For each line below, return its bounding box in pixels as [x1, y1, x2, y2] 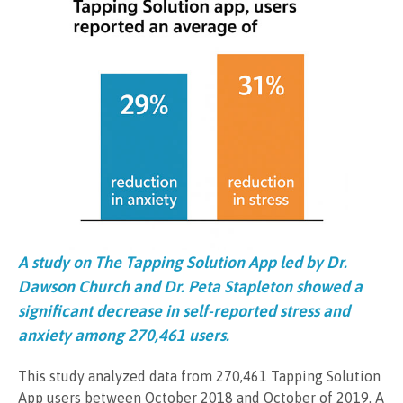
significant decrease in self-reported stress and [18, 300, 350, 320]
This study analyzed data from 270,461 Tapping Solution [18, 367, 381, 384]
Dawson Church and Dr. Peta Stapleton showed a [18, 276, 363, 296]
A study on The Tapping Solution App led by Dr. [18, 252, 347, 272]
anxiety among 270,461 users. [18, 325, 229, 345]
